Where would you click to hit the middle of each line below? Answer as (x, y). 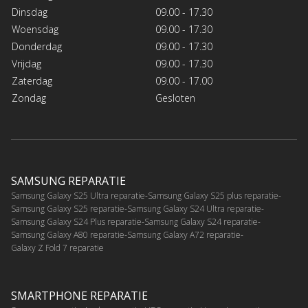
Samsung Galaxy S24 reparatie (201, 222)
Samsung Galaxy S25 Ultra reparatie (78, 196)
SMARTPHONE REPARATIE (79, 296)
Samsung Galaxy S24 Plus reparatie (76, 222)
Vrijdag (26, 64)
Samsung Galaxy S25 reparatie (68, 209)
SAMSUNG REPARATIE (68, 181)
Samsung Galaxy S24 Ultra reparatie (194, 209)
